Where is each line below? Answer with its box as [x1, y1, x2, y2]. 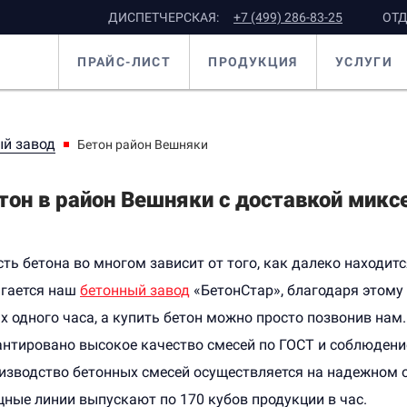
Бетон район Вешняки [77, 137, 208, 152]
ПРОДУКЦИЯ [208, 55, 298, 69]
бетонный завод [80, 282, 190, 299]
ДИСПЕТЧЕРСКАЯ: [108, 10, 219, 25]
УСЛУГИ [334, 55, 393, 69]
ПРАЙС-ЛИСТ [77, 55, 172, 69]
